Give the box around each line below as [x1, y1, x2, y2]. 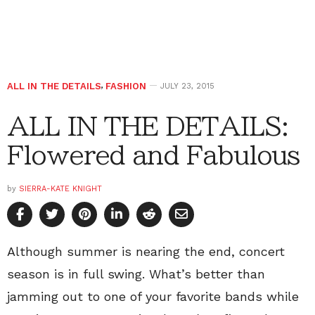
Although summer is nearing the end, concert [7, 244, 285, 259]
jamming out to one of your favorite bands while [7, 289, 299, 304]
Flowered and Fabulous [7, 142, 300, 168]
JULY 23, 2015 [160, 82, 214, 91]
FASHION [105, 81, 146, 92]
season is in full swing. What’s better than [7, 266, 265, 282]
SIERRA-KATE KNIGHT [19, 184, 102, 194]
